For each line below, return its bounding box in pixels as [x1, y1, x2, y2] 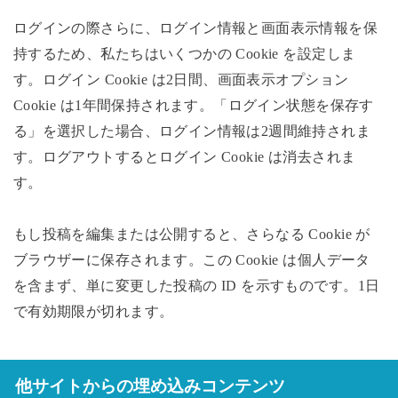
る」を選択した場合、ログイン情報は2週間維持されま [12, 123, 371, 140]
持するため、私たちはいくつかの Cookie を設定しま [12, 45, 356, 63]
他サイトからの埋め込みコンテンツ [14, 376, 285, 395]
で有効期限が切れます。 [12, 302, 174, 320]
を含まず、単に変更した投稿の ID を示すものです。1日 [12, 276, 380, 294]
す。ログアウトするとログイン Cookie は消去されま [12, 148, 356, 166]
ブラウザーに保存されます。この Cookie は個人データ [12, 251, 370, 268]
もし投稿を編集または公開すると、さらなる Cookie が [12, 225, 370, 243]
